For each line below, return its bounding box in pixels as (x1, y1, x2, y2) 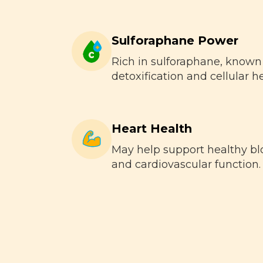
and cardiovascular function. (112, 158, 261, 171)
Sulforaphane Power (112, 33, 238, 48)
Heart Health (112, 122, 192, 136)
